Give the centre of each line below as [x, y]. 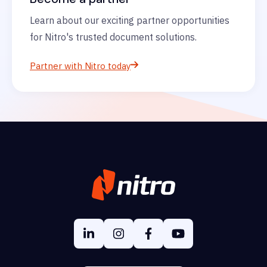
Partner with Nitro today [80, 66]
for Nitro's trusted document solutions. [113, 37]
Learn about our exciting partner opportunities [130, 21]
